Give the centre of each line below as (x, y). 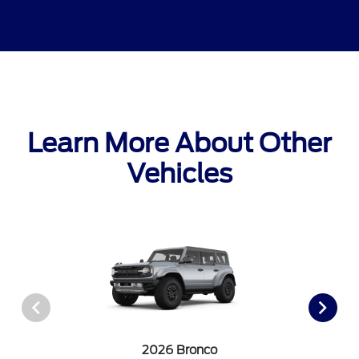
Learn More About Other (179, 143)
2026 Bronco (180, 350)
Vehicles (179, 173)
